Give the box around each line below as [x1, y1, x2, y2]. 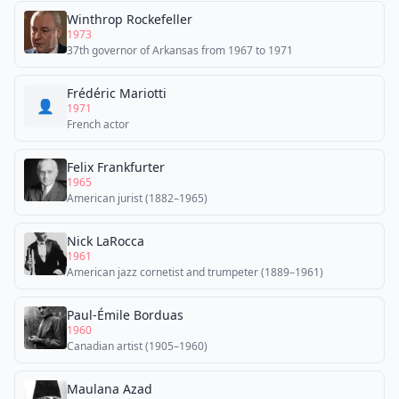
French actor [67, 117, 129, 132]
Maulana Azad [67, 380, 152, 397]
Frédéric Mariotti [67, 85, 167, 102]
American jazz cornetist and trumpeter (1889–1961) [67, 265, 323, 280]
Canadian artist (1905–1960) [67, 338, 208, 354]
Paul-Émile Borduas [67, 306, 183, 323]
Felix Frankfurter [67, 159, 165, 175]
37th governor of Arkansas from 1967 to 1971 [67, 43, 293, 58]
